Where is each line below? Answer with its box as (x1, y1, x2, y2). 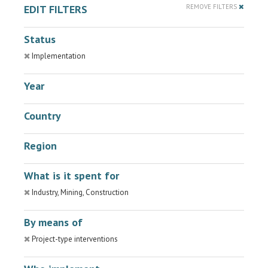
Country (24, 109, 61, 123)
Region (24, 139, 57, 153)
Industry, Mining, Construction (32, 187, 129, 197)
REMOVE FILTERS (186, 2, 239, 11)
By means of (24, 215, 83, 229)
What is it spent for (24, 169, 119, 182)
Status (24, 32, 56, 46)
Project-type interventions (32, 234, 118, 244)
